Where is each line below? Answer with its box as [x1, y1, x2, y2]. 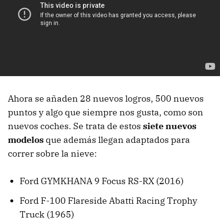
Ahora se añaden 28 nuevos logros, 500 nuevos [8, 92, 204, 104]
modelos [8, 134, 44, 145]
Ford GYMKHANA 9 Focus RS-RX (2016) [20, 175, 184, 187]
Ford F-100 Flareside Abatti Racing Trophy [20, 194, 197, 206]
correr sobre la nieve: [8, 147, 97, 159]
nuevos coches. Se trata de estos [8, 120, 143, 132]
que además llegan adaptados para [44, 134, 190, 145]
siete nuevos [143, 120, 196, 132]
